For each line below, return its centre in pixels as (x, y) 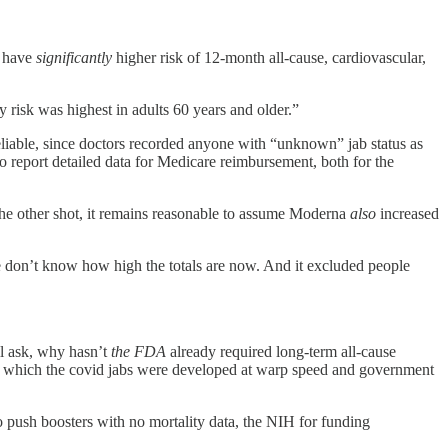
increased (407, 214)
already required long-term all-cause (281, 352)
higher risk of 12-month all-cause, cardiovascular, (269, 58)
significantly (74, 58)
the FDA (138, 352)
